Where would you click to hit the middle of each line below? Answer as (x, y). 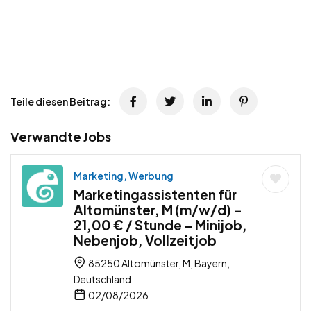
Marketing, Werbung (124, 175)
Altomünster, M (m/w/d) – (158, 209)
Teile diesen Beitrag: (60, 101)
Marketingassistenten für (155, 194)
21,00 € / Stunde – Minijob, (160, 225)
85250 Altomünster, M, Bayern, (158, 263)
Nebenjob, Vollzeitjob (145, 240)
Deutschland (102, 279)
